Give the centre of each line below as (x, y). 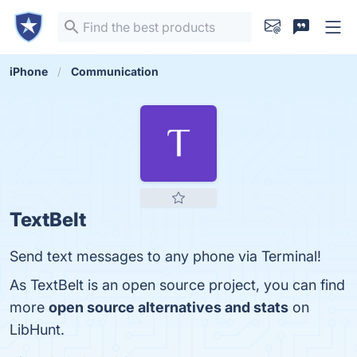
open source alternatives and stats (169, 307)
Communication (115, 71)
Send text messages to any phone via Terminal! (165, 256)
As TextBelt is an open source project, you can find (177, 285)
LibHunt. (37, 330)
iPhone (29, 71)
